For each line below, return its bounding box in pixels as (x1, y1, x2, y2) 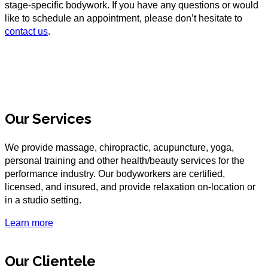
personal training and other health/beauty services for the (5, 155, 245, 166)
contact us (5, 26, 48, 36)
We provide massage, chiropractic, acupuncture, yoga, (5, 142, 234, 153)
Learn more (5, 217, 53, 228)
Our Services (5, 109, 92, 127)
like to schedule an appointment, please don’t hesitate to (5, 13, 242, 23)
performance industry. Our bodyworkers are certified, (5, 168, 225, 179)
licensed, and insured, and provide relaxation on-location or (5, 181, 255, 192)
